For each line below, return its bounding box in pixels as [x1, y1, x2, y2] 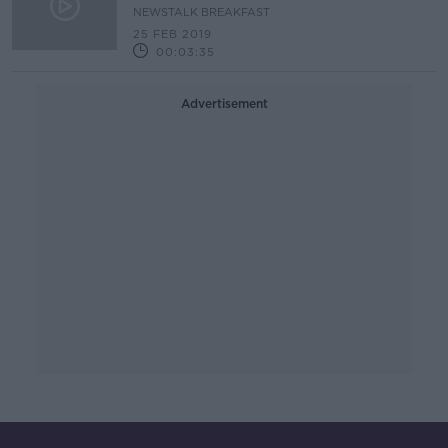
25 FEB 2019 [133, 27, 212, 41]
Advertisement [180, 96, 268, 111]
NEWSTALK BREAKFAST [133, 5, 270, 19]
